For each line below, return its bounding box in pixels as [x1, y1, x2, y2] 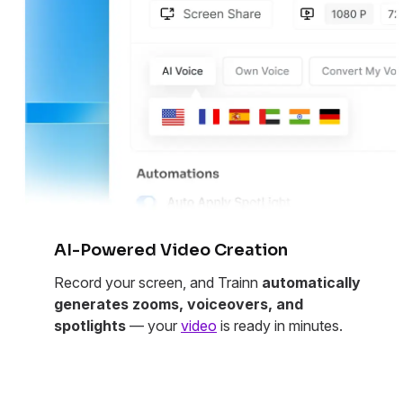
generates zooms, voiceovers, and [54, 295, 303, 314]
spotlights [54, 317, 126, 336]
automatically [262, 273, 361, 292]
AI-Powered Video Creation [54, 240, 288, 261]
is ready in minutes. [217, 317, 343, 336]
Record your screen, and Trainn [54, 273, 262, 292]
